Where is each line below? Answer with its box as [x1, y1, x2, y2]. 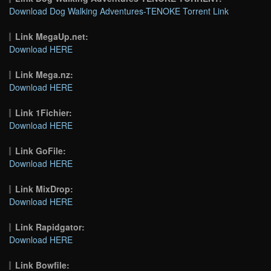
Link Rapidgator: [15, 220, 85, 233]
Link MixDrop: [15, 182, 74, 195]
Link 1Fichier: [15, 106, 73, 119]
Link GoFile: [15, 144, 67, 157]
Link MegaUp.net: [15, 30, 89, 42]
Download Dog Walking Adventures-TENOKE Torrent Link [9, 4, 229, 17]
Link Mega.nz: [15, 68, 74, 80]
